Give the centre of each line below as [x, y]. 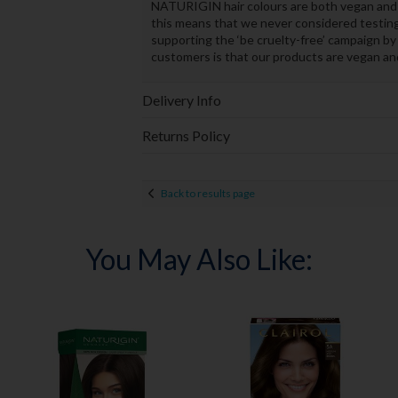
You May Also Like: [199, 259]
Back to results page [207, 194]
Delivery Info [181, 99]
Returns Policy [186, 135]
